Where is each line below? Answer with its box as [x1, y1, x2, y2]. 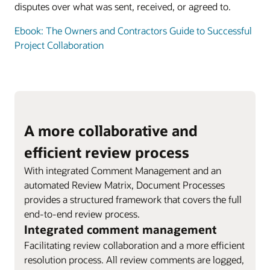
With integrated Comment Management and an [24, 163, 221, 177]
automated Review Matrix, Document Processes [24, 178, 225, 191]
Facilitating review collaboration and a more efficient [24, 238, 245, 251]
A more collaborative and [24, 121, 198, 140]
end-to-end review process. [24, 207, 140, 220]
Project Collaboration [14, 38, 104, 51]
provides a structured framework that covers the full [24, 192, 242, 206]
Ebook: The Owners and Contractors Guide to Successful [14, 24, 252, 37]
